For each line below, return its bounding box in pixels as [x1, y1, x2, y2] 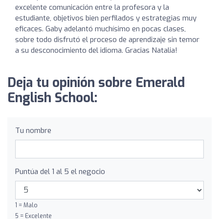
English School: [7, 89, 97, 107]
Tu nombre [15, 125, 51, 135]
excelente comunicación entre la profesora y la [15, 2, 169, 12]
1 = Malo [15, 201, 38, 209]
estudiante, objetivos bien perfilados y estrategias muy [15, 13, 197, 23]
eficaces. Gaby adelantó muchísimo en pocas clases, [15, 23, 186, 34]
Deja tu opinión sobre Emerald [7, 74, 185, 91]
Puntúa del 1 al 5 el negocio [15, 166, 105, 176]
